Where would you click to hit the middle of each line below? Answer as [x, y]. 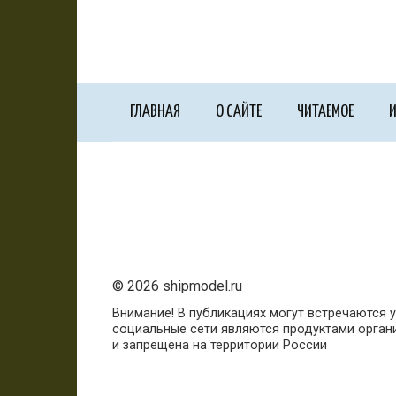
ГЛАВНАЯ [155, 111]
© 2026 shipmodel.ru [177, 286]
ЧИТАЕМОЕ [325, 111]
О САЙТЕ [239, 111]
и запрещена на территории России [220, 345]
